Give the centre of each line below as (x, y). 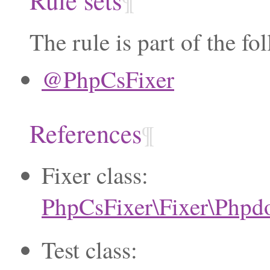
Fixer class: (95, 175)
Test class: (89, 250)
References (86, 133)
